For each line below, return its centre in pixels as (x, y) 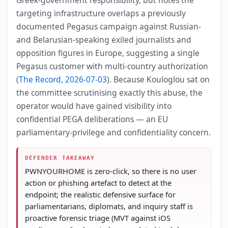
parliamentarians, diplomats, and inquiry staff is (109, 206)
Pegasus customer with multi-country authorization (112, 66)
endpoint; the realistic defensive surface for (100, 195)
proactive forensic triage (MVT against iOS (97, 218)
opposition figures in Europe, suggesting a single (108, 53)
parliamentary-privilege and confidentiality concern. (114, 132)
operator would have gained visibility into (94, 106)
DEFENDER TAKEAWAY (60, 158)
